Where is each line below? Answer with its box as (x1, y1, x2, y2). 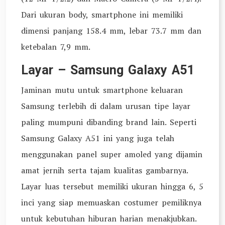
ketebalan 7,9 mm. (21, 41, 90, 52)
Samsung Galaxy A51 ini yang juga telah (21, 133, 174, 144)
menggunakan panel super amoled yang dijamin (21, 149, 202, 160)
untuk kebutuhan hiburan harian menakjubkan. (21, 213, 196, 224)
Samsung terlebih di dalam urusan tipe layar (21, 100, 190, 111)
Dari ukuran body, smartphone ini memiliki (21, 9, 183, 20)
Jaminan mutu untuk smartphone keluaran (21, 84, 183, 95)
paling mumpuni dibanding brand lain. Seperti (21, 117, 196, 128)
